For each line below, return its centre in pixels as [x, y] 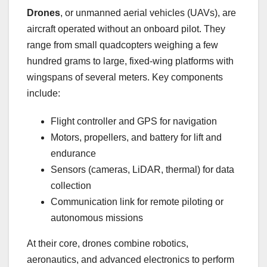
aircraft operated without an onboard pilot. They [126, 29]
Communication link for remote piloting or [137, 202]
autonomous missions [97, 218]
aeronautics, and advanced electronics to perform [131, 260]
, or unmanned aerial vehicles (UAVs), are [148, 13]
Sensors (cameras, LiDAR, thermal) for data [142, 170]
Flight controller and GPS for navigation [134, 122]
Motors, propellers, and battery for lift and [136, 138]
